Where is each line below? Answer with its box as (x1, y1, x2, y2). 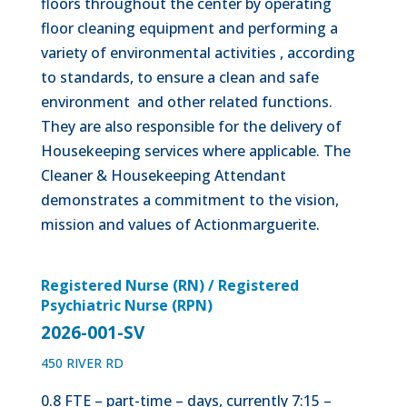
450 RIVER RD (40, 354, 124, 372)
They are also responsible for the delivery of (40, 116, 345, 136)
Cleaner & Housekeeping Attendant (40, 165, 286, 185)
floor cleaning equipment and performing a (40, 18, 338, 38)
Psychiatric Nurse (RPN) (40, 295, 213, 315)
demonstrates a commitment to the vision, (40, 190, 339, 210)
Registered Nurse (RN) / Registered (40, 275, 299, 295)
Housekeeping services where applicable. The (40, 141, 351, 161)
